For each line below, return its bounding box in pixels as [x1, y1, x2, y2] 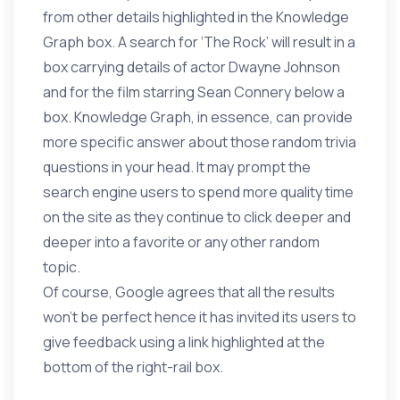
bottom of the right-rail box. [43, 357, 223, 377]
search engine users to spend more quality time [43, 182, 354, 202]
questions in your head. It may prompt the [43, 157, 311, 177]
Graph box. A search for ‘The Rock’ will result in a [43, 32, 355, 52]
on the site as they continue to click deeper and [43, 207, 351, 227]
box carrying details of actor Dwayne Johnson [43, 57, 340, 77]
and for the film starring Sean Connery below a [43, 82, 345, 102]
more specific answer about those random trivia [43, 132, 356, 152]
